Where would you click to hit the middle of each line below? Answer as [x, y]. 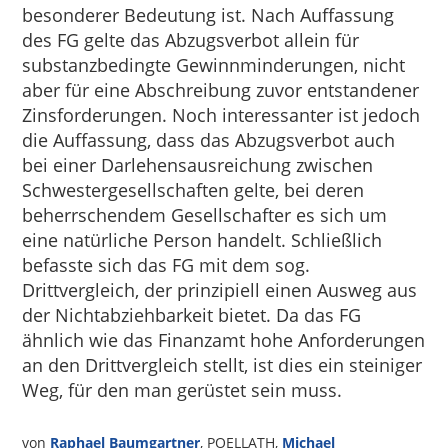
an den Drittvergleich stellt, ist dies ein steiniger [222, 364]
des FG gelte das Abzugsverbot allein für [191, 39]
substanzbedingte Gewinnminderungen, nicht [214, 64]
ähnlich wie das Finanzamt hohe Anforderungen [224, 339]
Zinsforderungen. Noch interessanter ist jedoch [221, 114]
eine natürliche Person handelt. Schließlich [202, 239]
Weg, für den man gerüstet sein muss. [182, 389]
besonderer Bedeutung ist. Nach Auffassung [208, 14]
